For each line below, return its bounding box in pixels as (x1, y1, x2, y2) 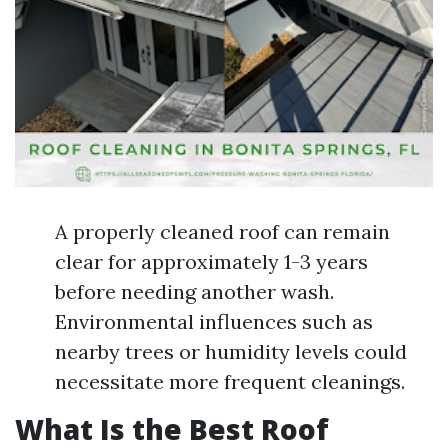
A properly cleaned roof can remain (55, 219, 390, 244)
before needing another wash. (55, 279, 334, 304)
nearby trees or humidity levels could (55, 339, 407, 364)
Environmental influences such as (55, 309, 373, 334)
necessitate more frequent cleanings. (55, 369, 405, 394)
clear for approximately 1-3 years (55, 249, 368, 274)
